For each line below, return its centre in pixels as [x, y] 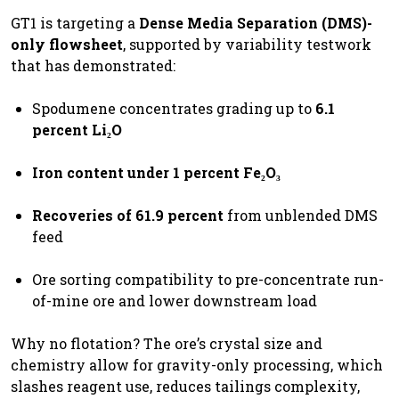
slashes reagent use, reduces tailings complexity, [185, 386]
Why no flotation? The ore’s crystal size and [167, 343]
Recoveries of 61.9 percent [128, 215]
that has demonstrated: [93, 65]
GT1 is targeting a [75, 22]
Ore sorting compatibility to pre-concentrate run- [208, 279]
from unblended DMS [301, 215]
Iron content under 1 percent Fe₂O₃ [156, 172]
